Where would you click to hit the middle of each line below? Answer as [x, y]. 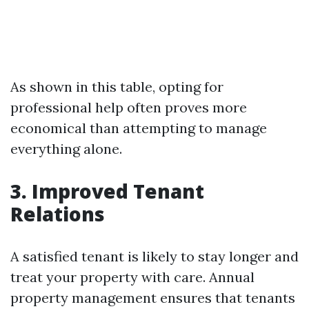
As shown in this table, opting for [117, 87]
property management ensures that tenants [153, 298]
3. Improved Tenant [107, 191]
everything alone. [66, 149]
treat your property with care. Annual [132, 277]
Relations [58, 214]
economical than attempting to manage [139, 128]
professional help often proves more [129, 107]
